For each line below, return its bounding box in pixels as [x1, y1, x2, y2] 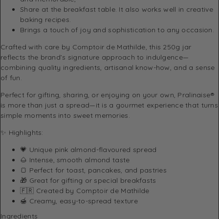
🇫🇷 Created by [20, 186, 76, 195]
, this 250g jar [145, 42, 192, 51]
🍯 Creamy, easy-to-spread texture [20, 196, 138, 205]
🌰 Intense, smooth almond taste [20, 155, 130, 164]
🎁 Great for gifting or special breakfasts [20, 175, 156, 185]
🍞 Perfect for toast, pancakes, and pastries [20, 165, 167, 175]
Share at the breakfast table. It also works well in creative [20, 4, 213, 14]
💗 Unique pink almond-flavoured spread [20, 145, 157, 154]
